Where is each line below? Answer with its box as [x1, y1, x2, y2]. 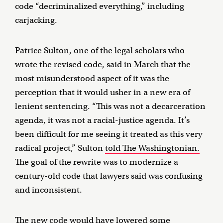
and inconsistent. [15, 185, 82, 196]
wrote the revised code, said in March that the [15, 59, 191, 70]
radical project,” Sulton [15, 143, 105, 154]
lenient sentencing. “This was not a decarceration [15, 101, 206, 112]
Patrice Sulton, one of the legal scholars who [15, 45, 185, 56]
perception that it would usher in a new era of [15, 87, 190, 98]
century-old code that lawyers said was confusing [15, 171, 203, 182]
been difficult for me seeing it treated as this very [15, 129, 202, 140]
